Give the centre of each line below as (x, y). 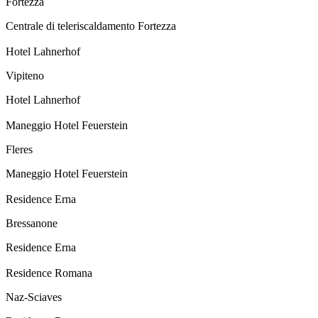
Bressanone (32, 224)
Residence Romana (49, 273)
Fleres (19, 150)
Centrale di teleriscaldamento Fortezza (91, 26)
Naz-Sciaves (34, 297)
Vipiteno (25, 76)
